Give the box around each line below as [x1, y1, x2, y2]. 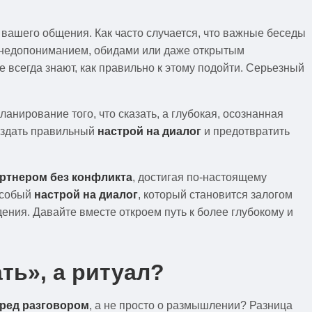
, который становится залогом [138, 188, 292, 201]
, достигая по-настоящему [132, 171, 267, 183]
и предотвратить [201, 125, 290, 137]
